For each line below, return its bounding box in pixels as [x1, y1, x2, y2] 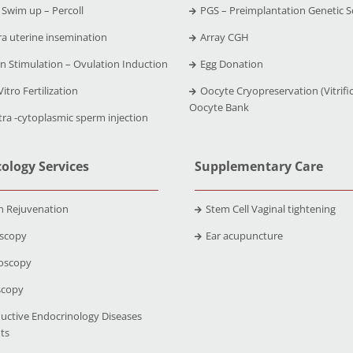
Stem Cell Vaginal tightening [206, 201, 336, 216]
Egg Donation [200, 56, 264, 71]
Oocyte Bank [189, 99, 250, 114]
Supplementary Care [195, 157, 324, 175]
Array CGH [200, 29, 250, 44]
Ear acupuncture [206, 228, 284, 243]
